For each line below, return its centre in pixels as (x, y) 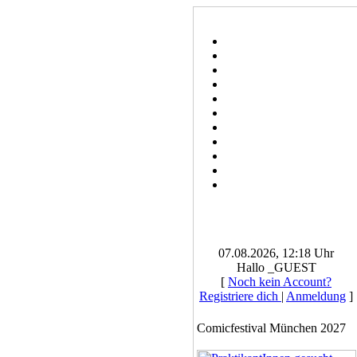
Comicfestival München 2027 (271, 328)
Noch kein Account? (280, 282)
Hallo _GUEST (276, 267)
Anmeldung (316, 296)
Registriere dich (240, 296)
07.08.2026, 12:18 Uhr (276, 253)
